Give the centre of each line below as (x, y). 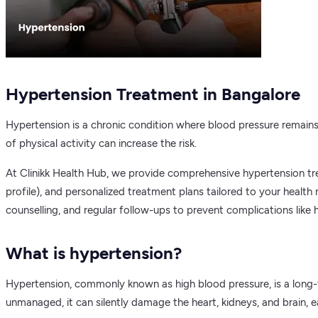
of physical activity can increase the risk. (101, 143)
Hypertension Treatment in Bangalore (153, 94)
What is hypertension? (94, 253)
